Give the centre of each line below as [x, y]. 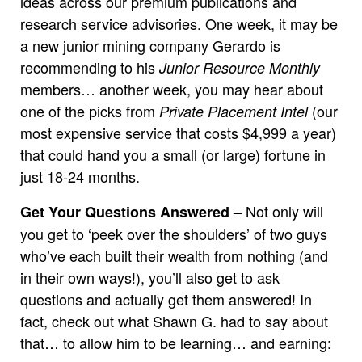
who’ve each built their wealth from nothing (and [174, 255]
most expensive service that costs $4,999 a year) [178, 132]
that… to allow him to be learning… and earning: [176, 342]
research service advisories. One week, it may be [179, 23]
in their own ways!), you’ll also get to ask [150, 277]
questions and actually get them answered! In [166, 299]
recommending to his [90, 67]
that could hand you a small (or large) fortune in [173, 154]
